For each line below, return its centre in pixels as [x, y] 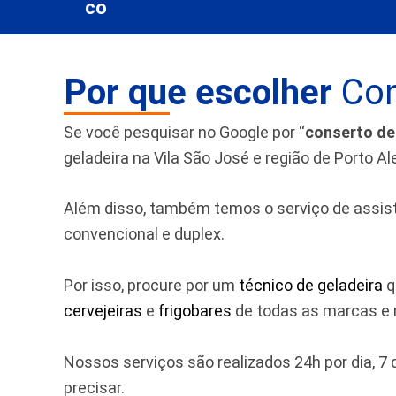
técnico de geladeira [311, 286]
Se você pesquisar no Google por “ [184, 132]
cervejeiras [103, 311]
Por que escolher [198, 92]
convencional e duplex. [144, 234]
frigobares [195, 311]
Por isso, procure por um [151, 286]
